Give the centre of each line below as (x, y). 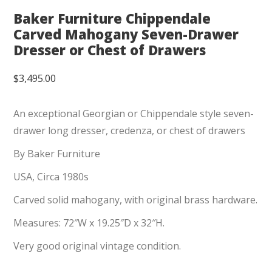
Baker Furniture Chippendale (112, 19)
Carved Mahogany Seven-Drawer (126, 34)
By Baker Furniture (57, 154)
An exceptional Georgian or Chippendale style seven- (134, 114)
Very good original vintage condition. (97, 246)
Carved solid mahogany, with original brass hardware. (136, 200)
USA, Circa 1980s (51, 177)
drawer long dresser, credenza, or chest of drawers (130, 131)
